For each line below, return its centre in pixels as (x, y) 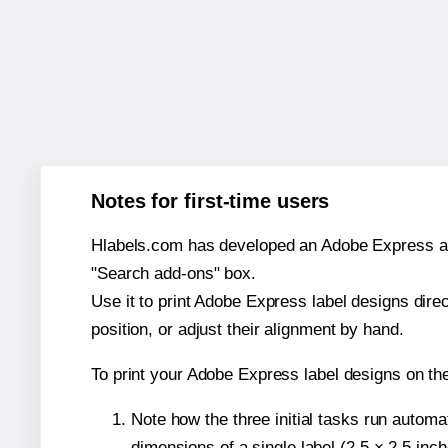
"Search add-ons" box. (173, 273)
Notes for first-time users (210, 200)
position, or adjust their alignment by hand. (247, 329)
